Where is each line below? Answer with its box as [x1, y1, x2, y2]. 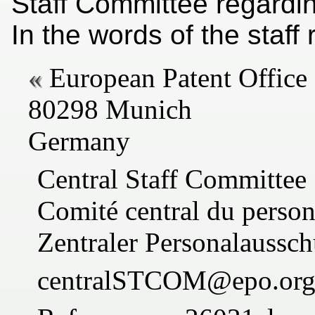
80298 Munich [28, 94, 192, 125]
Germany [28, 126, 130, 157]
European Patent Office [49, 63, 307, 94]
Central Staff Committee [37, 164, 307, 194]
